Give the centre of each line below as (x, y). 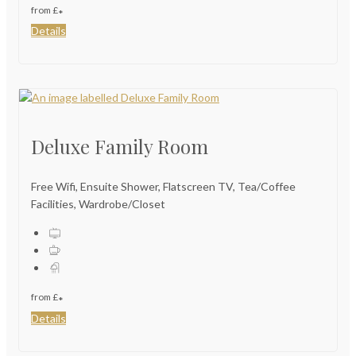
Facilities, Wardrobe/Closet (98, 204)
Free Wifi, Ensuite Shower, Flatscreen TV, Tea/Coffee (163, 187)
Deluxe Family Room (120, 147)
